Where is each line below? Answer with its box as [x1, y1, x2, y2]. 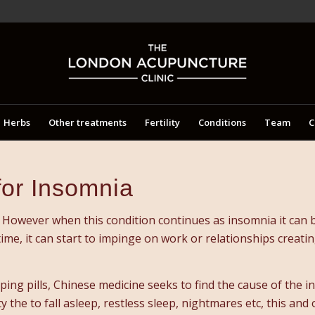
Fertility [145, 116, 180, 129]
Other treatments [49, 116, 127, 129]
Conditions [198, 116, 246, 129]
